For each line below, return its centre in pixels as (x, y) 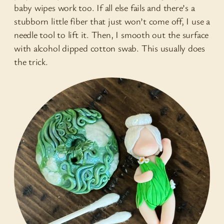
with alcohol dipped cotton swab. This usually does (109, 48)
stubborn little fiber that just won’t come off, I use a (112, 21)
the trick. (31, 61)
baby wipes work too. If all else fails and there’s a (104, 7)
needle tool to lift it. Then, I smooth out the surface (111, 34)
